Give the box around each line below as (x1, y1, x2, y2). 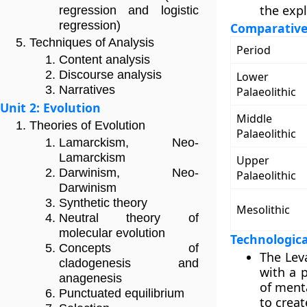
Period (236, 42, 271, 58)
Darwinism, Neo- (59, 166, 199, 180)
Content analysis (59, 53, 150, 67)
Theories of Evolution (29, 119, 145, 133)
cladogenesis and (59, 256, 199, 271)
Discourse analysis (59, 68, 162, 82)
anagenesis (59, 271, 122, 286)
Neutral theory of (59, 211, 199, 225)
